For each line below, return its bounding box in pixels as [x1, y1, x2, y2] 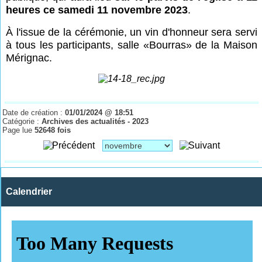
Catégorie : [2, 116, 42, 126]
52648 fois [35, 125, 71, 135]
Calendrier [6, 186, 52, 196]
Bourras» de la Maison [149, 39, 257, 51]
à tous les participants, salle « [6, 39, 149, 51]
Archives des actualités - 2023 [42, 116, 149, 126]
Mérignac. [6, 51, 53, 64]
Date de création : [2, 108, 65, 117]
